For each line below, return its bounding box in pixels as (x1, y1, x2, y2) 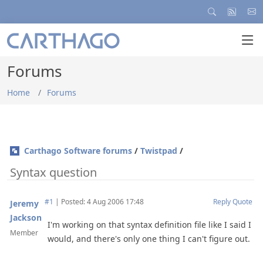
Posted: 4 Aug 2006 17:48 (59, 197, 144, 207)
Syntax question (7, 164, 97, 180)
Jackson (10, 212, 42, 223)
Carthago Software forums (24, 145, 132, 156)
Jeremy (10, 198, 39, 209)
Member (10, 228, 38, 238)
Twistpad (140, 145, 177, 156)
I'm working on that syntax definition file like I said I (48, 219, 251, 230)
